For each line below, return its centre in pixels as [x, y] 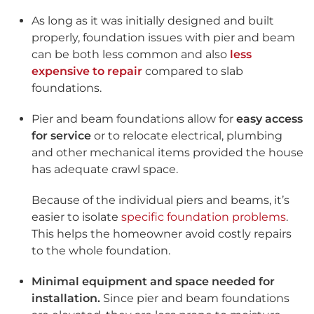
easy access [269, 119]
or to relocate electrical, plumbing [187, 136]
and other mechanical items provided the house [168, 153]
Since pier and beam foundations [195, 299]
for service [61, 136]
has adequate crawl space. [105, 170]
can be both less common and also [131, 55]
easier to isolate [76, 217]
